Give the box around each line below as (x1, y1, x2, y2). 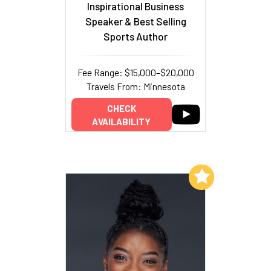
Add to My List (125, 170, 186, 181)
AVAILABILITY (92, 116, 151, 127)
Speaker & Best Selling (85, 15, 186, 27)
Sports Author (103, 30, 168, 42)
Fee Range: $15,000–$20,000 (77, 66, 194, 78)
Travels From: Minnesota (86, 80, 185, 92)
